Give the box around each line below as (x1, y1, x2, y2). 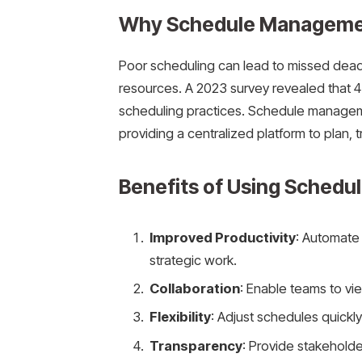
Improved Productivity (149, 229, 296, 246)
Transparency (149, 337, 242, 354)
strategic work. (149, 251, 237, 268)
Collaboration (149, 280, 240, 297)
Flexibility (149, 309, 211, 326)
